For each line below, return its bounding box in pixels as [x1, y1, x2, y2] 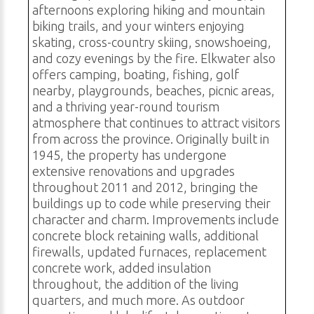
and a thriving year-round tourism [32, 100, 219, 114]
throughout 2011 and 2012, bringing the [32, 180, 258, 195]
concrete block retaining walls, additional [32, 228, 259, 243]
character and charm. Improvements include [32, 212, 279, 227]
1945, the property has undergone [32, 148, 226, 163]
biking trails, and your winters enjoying [32, 19, 245, 34]
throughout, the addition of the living [32, 277, 239, 292]
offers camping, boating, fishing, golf [32, 67, 239, 82]
